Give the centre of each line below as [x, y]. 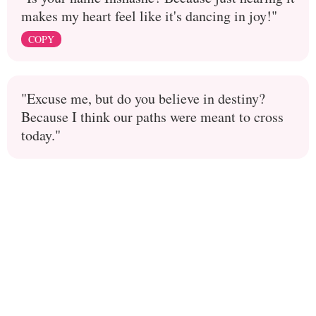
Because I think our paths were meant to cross [152, 117]
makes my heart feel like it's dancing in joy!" [149, 16]
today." [41, 135]
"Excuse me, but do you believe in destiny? [143, 99]
